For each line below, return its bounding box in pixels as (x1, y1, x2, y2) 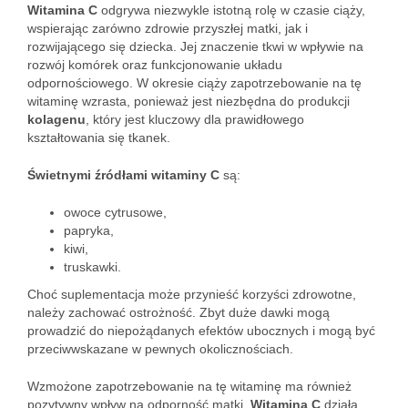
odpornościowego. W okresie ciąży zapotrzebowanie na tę (27, 76, 362, 90)
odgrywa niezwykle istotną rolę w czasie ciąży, (97, 3, 365, 17)
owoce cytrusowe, (64, 205, 167, 219)
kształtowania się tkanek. (27, 130, 170, 145)
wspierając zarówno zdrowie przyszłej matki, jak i (27, 21, 308, 36)
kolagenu (27, 112, 86, 127)
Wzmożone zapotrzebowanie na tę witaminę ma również (27, 379, 352, 393)
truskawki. (64, 260, 121, 274)
